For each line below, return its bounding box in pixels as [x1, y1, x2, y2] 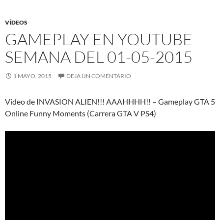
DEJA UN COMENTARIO [66, 72, 131, 80]
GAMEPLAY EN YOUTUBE [5, 28, 192, 49]
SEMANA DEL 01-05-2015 [5, 46, 192, 67]
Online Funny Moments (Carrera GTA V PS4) [5, 108, 156, 118]
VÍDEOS [5, 18, 27, 26]
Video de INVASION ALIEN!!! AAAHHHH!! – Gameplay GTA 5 [5, 96, 215, 106]
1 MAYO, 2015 [13, 72, 52, 80]
